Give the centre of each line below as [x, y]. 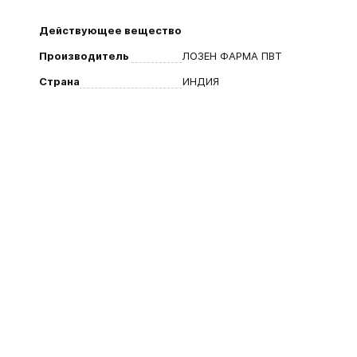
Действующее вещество [110, 30]
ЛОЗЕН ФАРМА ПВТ [232, 56]
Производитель [84, 56]
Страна [59, 81]
